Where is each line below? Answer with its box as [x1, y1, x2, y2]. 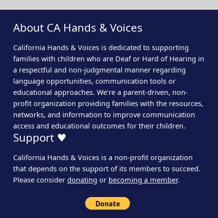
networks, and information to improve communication [13, 110, 195, 120]
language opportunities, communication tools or [13, 76, 176, 86]
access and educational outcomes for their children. [13, 121, 185, 131]
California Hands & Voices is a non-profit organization [13, 153, 193, 163]
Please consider [13, 175, 67, 185]
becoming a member [108, 175, 178, 185]
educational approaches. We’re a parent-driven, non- [13, 88, 188, 97]
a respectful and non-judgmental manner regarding [13, 65, 186, 75]
